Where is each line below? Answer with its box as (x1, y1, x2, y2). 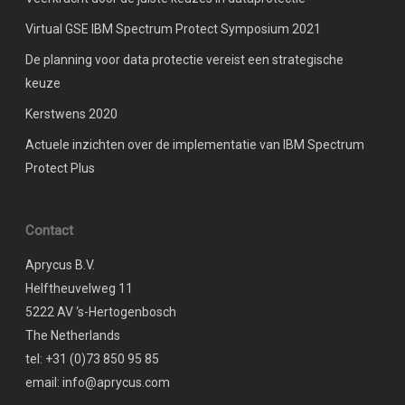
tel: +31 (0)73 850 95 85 (25, 351, 159, 366)
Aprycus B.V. (25, 257, 95, 272)
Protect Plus (25, 160, 95, 175)
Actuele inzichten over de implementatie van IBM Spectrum (25, 137, 364, 152)
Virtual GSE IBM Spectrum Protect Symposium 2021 (25, 21, 321, 36)
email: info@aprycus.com (25, 374, 170, 390)
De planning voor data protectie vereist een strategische (25, 52, 344, 67)
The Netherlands (25, 327, 120, 343)
